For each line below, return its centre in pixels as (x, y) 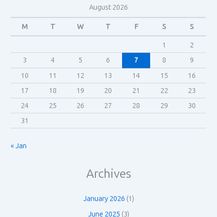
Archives (108, 174)
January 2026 (104, 199)
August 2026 (108, 7)
